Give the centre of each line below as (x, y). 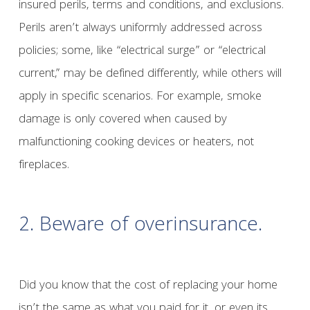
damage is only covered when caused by (122, 120)
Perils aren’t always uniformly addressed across (140, 29)
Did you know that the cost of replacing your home (148, 286)
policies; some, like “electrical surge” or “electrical (142, 52)
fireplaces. (44, 166)
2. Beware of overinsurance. (140, 227)
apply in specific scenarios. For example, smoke (140, 98)
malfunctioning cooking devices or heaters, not (136, 143)
